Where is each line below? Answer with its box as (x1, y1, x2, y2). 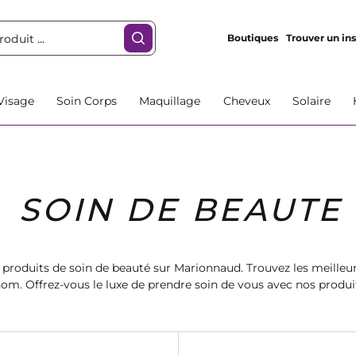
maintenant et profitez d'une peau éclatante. (41, 294, 288, 308)
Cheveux (222, 94, 270, 108)
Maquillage (139, 94, 201, 108)
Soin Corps (56, 94, 118, 108)
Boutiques (226, 32, 278, 44)
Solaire (292, 94, 331, 108)
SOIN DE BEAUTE (18, 190, 342, 229)
